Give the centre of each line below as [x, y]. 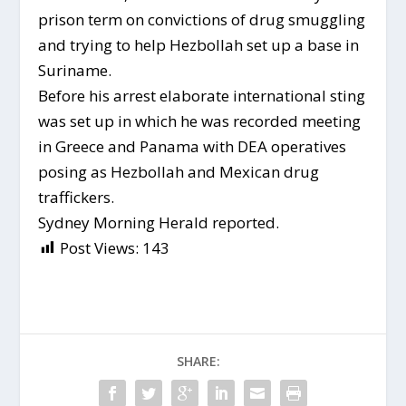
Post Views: [100, 247]
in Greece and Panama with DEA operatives [193, 146]
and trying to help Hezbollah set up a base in [199, 44]
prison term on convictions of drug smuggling [202, 19]
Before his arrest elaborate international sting [202, 95]
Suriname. [75, 70]
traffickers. [77, 197]
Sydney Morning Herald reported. [159, 222]
